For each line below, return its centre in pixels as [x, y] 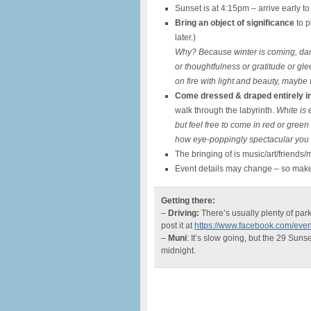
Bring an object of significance [235, 23]
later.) [185, 37]
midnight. [178, 251]
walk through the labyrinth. [226, 110]
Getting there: [188, 201]
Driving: [184, 213]
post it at [178, 226]
